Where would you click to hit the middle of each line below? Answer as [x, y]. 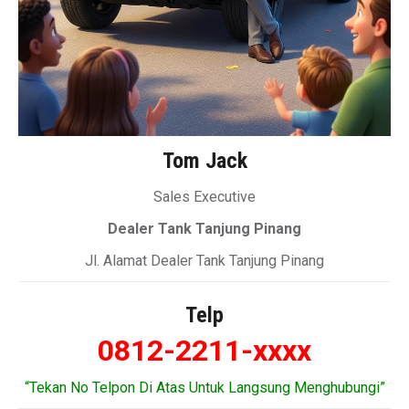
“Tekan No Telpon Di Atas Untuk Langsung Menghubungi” [204, 388]
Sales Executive [204, 197]
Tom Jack [204, 161]
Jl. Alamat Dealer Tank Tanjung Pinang [204, 261]
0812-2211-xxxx [204, 351]
